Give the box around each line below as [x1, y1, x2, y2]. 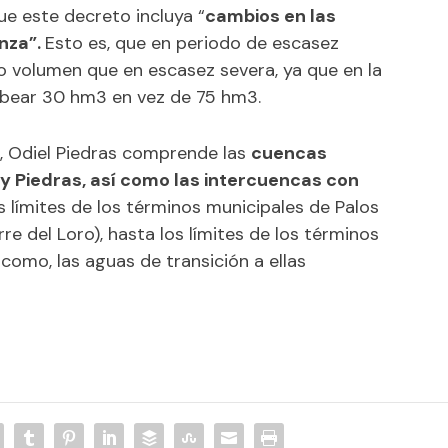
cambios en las [205, 3, 337, 28]
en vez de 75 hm [107, 84, 248, 109]
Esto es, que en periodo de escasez [45, 30, 340, 55]
